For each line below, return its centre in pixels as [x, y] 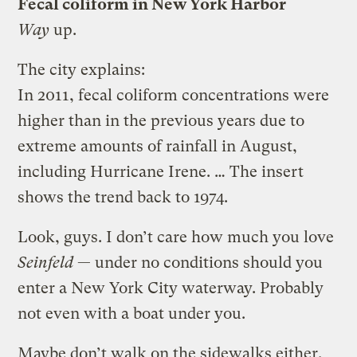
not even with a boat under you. [132, 313]
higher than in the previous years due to [161, 120]
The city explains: [82, 69]
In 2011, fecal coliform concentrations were [174, 95]
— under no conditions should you [198, 262]
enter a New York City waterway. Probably [171, 288]
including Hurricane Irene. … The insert [161, 171]
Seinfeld [46, 262]
